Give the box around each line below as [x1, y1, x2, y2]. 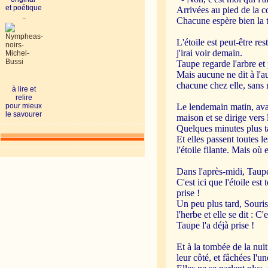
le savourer [5, 110, 42, 118]
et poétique [5, 4, 42, 12]
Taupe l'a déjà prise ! [176, 220, 255, 230]
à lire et [11, 85, 36, 93]
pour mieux [5, 102, 42, 110]
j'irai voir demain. [176, 48, 243, 58]
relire [15, 93, 32, 102]
